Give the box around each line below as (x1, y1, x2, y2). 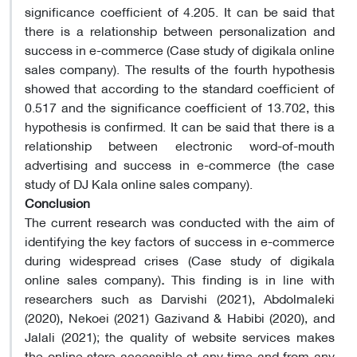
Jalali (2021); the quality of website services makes (25, 324, 335, 347)
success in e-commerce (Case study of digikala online (25, 37, 335, 61)
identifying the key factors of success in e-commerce (25, 228, 335, 252)
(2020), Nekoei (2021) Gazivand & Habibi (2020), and (25, 304, 335, 328)
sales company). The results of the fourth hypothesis (25, 56, 335, 80)
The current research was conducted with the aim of (25, 209, 335, 233)
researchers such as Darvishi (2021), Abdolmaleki (25, 285, 335, 309)
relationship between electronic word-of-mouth (25, 132, 335, 156)
